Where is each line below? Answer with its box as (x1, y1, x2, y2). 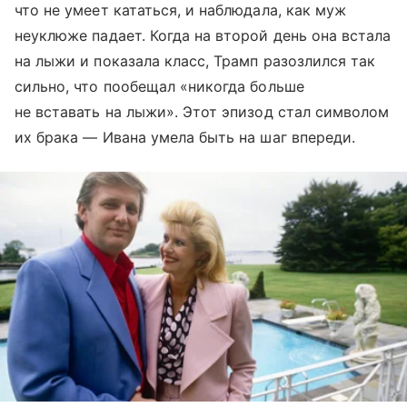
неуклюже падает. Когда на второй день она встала (15, 26, 392, 45)
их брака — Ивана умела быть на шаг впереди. (15, 128, 356, 147)
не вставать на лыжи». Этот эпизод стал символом (15, 103, 390, 122)
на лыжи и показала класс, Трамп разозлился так (15, 52, 376, 71)
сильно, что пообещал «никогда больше (15, 77, 304, 96)
